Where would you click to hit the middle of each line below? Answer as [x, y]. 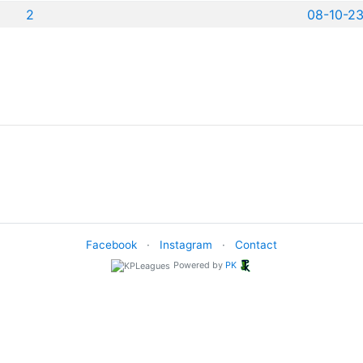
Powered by [199, 265]
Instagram [186, 245]
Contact [256, 245]
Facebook [111, 245]
